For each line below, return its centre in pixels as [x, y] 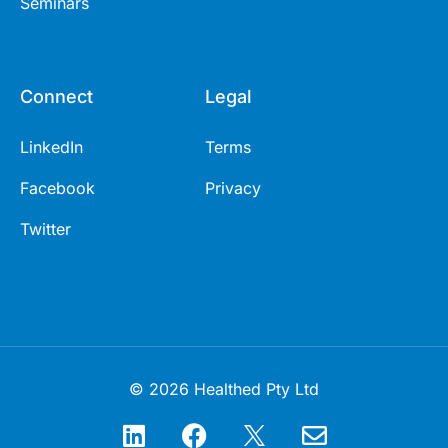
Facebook [57, 187]
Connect [56, 96]
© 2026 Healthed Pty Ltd [224, 388]
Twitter [45, 228]
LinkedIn [51, 146]
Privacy [233, 187]
